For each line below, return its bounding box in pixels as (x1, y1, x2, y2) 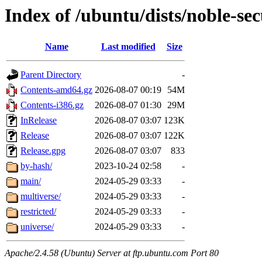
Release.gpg (20, 146, 65, 156)
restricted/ (20, 206, 56, 217)
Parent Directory (20, 70, 81, 80)
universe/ (20, 222, 54, 232)
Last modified (101, 42, 156, 52)
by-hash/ (20, 161, 52, 171)
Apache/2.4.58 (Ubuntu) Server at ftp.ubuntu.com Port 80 (5, 248, 219, 258)
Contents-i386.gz (20, 100, 84, 111)
